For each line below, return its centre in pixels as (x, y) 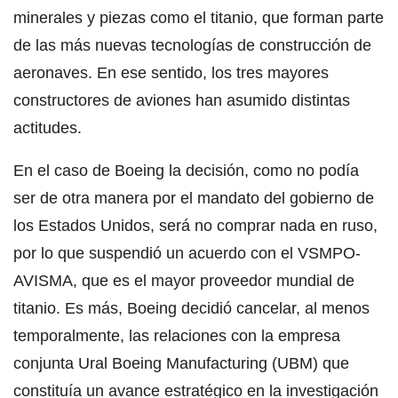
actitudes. (48, 127)
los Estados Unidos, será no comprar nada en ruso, (195, 225)
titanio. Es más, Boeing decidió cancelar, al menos (191, 308)
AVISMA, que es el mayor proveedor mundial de (184, 280)
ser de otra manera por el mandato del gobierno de (194, 198)
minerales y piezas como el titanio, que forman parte (199, 17)
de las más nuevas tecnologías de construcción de (192, 45)
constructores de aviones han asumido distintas (182, 100)
